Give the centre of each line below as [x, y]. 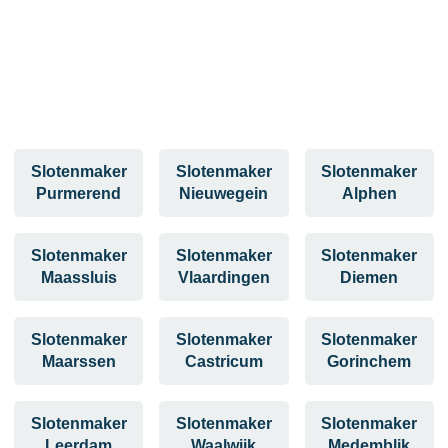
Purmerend [79, 193]
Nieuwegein [224, 193]
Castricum [223, 361]
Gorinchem [369, 361]
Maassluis [78, 277]
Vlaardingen [223, 277]
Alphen [369, 193]
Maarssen [78, 361]
